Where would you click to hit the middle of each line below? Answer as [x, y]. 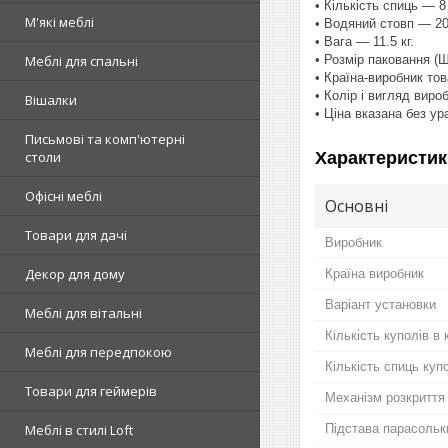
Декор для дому [75, 274]
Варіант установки [380, 304]
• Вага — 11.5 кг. [364, 41]
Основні [356, 205]
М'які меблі [59, 22]
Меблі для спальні [81, 61]
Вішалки [51, 100]
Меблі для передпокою [98, 352]
